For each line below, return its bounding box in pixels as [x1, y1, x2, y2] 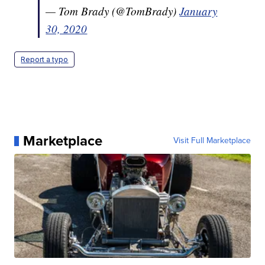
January [179, 4, 218, 19]
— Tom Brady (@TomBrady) [46, 4, 180, 19]
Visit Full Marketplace [173, 134, 251, 147]
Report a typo [21, 55, 69, 64]
